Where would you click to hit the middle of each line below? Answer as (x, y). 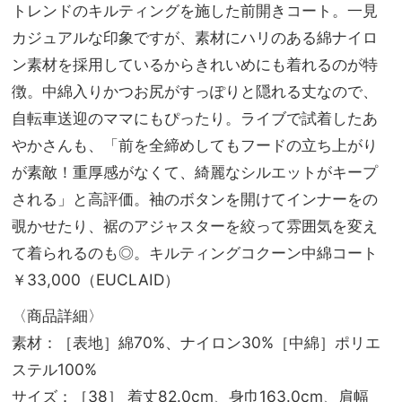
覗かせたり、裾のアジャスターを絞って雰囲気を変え (195, 225)
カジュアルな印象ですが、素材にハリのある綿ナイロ (195, 37)
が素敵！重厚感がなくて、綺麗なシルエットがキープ (195, 171)
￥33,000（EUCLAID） (96, 279)
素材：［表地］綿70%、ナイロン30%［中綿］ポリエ (196, 342)
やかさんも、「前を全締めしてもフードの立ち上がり (195, 144)
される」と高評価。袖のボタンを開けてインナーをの (195, 198)
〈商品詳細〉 (57, 315)
